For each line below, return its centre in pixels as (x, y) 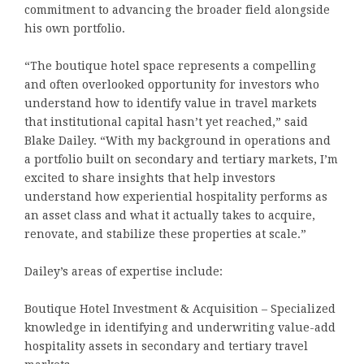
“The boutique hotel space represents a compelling (170, 66)
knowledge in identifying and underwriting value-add (180, 328)
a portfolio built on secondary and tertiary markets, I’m (181, 160)
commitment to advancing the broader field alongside (177, 10)
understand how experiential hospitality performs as (176, 197)
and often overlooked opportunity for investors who (172, 85)
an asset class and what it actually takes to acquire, (170, 216)
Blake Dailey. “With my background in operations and (178, 141)
